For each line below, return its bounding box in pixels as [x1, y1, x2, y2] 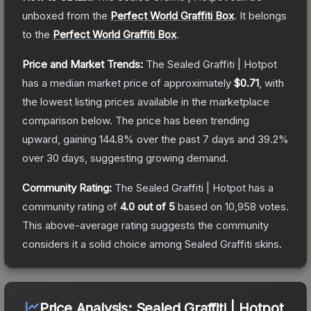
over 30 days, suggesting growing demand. [22, 151, 228, 165]
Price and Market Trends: [22, 57, 143, 71]
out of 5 [135, 199, 175, 213]
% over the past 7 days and [124, 132, 258, 146]
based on [175, 199, 225, 213]
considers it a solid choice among [22, 237, 185, 251]
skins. [252, 237, 282, 251]
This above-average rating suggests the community [22, 218, 269, 232]
